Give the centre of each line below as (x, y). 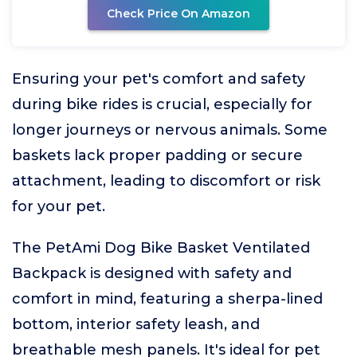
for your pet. (59, 206)
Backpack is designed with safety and (152, 273)
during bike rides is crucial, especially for (162, 104)
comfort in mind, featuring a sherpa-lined (167, 299)
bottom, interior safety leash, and (136, 324)
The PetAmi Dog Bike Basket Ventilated (161, 248)
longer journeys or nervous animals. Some (170, 130)
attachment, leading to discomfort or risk (166, 181)
